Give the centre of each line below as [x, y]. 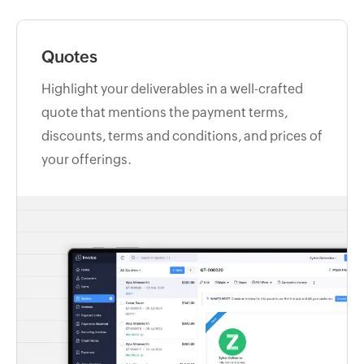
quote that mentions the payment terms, [165, 112]
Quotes [69, 56]
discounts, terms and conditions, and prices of [182, 136]
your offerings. [87, 159]
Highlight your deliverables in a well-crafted [172, 89]
